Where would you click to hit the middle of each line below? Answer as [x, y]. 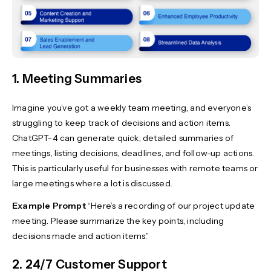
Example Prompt [49, 205]
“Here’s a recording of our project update [170, 205]
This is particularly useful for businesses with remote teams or [135, 168]
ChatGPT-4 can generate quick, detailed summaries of [123, 138]
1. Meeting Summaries [77, 78]
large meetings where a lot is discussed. [93, 183]
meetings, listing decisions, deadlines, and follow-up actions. [133, 153]
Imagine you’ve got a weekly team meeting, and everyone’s [132, 107]
